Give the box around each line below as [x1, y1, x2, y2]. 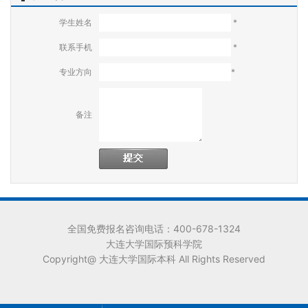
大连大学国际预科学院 [106, 237, 202, 250]
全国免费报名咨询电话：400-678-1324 [67, 222, 241, 234]
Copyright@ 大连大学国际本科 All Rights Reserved [43, 252, 265, 265]
